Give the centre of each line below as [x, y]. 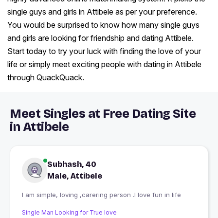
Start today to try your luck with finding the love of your [104, 51]
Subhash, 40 [72, 164]
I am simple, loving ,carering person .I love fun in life [101, 195]
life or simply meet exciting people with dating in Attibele [104, 64]
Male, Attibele [75, 176]
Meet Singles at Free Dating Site [103, 114]
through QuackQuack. [46, 78]
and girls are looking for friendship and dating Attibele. [100, 38]
